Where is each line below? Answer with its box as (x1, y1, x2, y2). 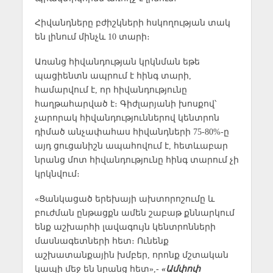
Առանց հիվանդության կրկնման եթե (34, 57, 200, 67)
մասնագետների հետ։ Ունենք (34, 236, 169, 246)
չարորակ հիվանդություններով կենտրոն (34, 113, 219, 123)
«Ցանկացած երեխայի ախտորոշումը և (34, 194, 214, 204)
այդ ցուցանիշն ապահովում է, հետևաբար (34, 141, 228, 151)
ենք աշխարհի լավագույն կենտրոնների (34, 222, 216, 232)
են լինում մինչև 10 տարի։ (34, 32, 150, 42)
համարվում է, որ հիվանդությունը (34, 85, 187, 95)
